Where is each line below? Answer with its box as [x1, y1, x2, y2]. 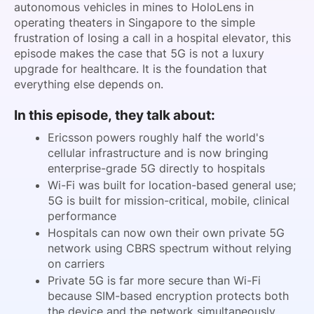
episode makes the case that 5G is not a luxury [14, 46, 264, 60]
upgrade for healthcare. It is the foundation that [14, 62, 267, 76]
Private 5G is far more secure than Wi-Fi [48, 273, 261, 287]
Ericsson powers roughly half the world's [48, 130, 264, 144]
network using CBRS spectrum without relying [48, 240, 292, 255]
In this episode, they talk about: [14, 107, 215, 124]
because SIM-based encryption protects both [48, 288, 289, 303]
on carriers [48, 256, 104, 271]
